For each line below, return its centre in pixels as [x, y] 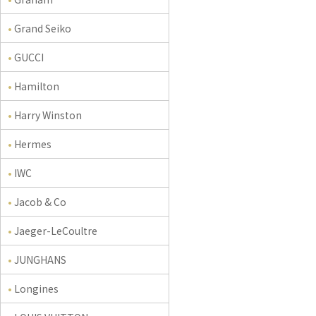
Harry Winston [48, 115]
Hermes [33, 144]
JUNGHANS [40, 260]
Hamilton [37, 86]
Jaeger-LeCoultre [56, 231]
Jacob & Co [40, 202]
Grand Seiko [43, 28]
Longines [36, 288]
